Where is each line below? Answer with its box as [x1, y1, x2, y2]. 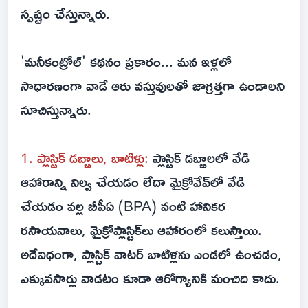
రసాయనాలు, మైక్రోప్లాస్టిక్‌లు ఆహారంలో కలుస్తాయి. [21, 216, 262, 244]
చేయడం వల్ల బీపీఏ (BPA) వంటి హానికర [21, 192, 225, 220]
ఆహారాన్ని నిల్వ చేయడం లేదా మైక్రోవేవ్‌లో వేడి [21, 168, 245, 196]
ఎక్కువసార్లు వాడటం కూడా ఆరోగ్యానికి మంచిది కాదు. [21, 264, 280, 292]
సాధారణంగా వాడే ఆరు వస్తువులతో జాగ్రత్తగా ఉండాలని [21, 71, 285, 100]
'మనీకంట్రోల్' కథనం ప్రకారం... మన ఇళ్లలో [21, 47, 232, 76]
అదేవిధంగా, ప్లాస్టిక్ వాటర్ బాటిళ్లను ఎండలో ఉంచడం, [21, 240, 282, 268]
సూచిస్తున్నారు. [21, 96, 91, 124]
